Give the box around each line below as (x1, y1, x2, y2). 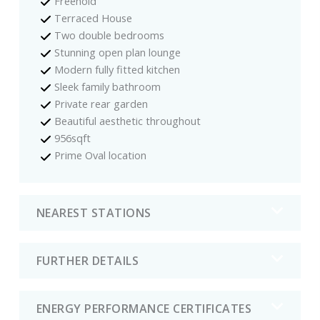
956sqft (54, 131, 91, 146)
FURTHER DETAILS (36, 252, 139, 269)
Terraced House (54, 10, 133, 25)
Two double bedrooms (54, 27, 165, 42)
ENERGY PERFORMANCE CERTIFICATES (36, 301, 252, 317)
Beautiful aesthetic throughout (54, 114, 201, 129)
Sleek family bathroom (54, 79, 161, 94)
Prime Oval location (54, 148, 147, 163)
